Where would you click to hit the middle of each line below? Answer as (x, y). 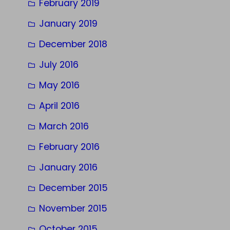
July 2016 (59, 64)
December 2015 (73, 188)
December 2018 (73, 44)
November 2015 (73, 208)
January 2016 (68, 167)
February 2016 (69, 147)
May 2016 (59, 85)
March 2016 (64, 126)
